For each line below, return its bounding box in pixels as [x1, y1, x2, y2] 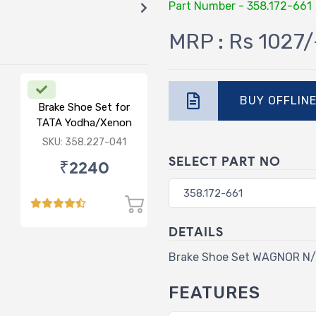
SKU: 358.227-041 [42, 135, 126, 148]
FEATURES [169, 282, 260, 303]
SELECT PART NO [169, 153, 281, 169]
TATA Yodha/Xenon [36, 116, 132, 129]
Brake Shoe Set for [38, 100, 130, 114]
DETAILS [169, 224, 224, 240]
